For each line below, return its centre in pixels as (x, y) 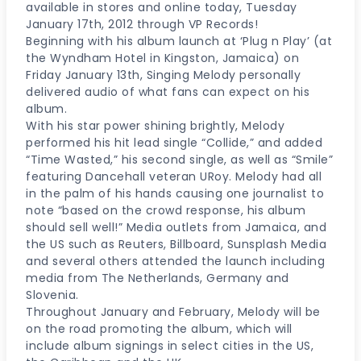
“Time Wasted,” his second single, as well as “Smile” (179, 160)
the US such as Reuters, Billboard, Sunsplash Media (176, 244)
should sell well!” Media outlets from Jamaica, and (176, 227)
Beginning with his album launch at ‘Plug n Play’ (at (179, 41)
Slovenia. (52, 295)
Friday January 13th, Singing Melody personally (163, 75)
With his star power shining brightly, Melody (155, 126)
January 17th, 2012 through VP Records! (142, 24)
